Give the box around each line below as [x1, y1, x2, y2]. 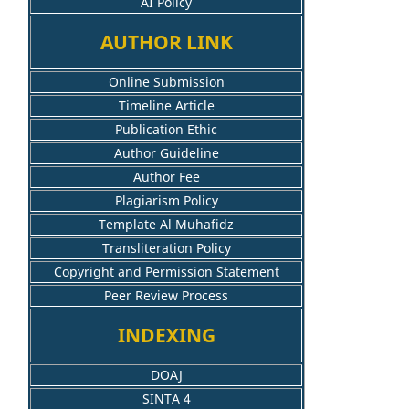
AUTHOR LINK [100, 29, 233, 56]
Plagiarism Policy [114, 191, 218, 209]
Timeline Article [118, 96, 215, 114]
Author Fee [132, 167, 200, 185]
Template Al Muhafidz [99, 215, 234, 233]
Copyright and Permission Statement [53, 262, 279, 280]
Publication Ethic [115, 120, 217, 138]
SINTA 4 [142, 389, 191, 407]
